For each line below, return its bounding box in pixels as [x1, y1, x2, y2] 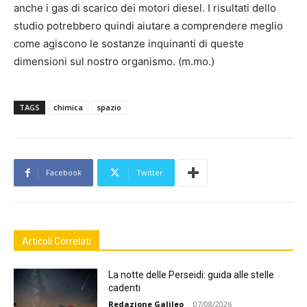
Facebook [46, 167, 82, 178]
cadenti [108, 282, 141, 294]
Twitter [136, 167, 163, 178]
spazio [97, 102, 121, 113]
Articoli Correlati [22, 236, 91, 247]
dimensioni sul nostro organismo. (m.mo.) [14, 55, 214, 69]
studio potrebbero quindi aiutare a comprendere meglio [14, 19, 283, 33]
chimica [53, 102, 83, 113]
